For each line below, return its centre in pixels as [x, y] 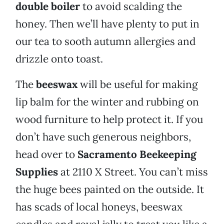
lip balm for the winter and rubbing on [107, 102]
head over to [46, 154]
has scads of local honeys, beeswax [99, 207]
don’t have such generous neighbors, [103, 137]
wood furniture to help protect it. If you [109, 119]
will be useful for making [138, 84]
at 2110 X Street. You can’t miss [133, 172]
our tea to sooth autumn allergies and [105, 41]
